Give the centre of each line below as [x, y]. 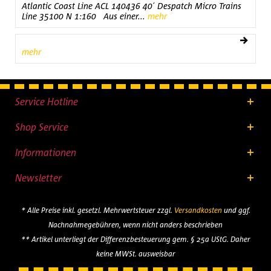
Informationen [46, 152]
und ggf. [236, 211]
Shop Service [42, 127]
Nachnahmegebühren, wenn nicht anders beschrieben [135, 225]
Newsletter [38, 178]
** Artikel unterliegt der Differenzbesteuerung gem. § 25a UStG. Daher [135, 240]
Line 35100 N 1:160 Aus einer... [83, 16]
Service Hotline [47, 102]
